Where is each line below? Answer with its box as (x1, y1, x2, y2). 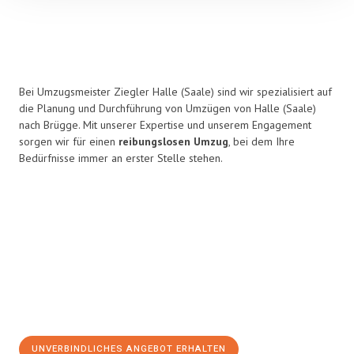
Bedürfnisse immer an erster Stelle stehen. (19, 151, 223, 165)
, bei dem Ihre (228, 134, 295, 149)
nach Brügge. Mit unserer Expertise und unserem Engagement (19, 118, 311, 132)
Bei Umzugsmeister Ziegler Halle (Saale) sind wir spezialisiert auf (19, 85, 332, 99)
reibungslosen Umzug (119, 134, 228, 149)
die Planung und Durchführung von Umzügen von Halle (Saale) (19, 101, 316, 115)
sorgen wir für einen (19, 134, 119, 149)
